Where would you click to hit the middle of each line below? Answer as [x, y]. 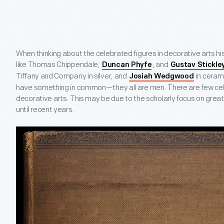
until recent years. [45, 110]
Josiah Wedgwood [161, 77]
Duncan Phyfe [127, 65]
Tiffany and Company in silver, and [72, 76]
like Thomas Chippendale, [59, 65]
